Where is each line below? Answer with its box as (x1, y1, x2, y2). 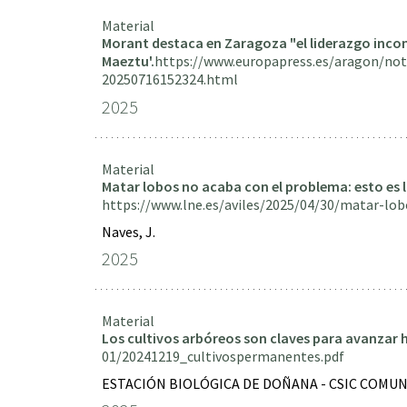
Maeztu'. (102, 52, 154, 70)
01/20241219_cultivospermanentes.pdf (102, 347, 344, 365)
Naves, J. (102, 223, 155, 241)
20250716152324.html (102, 70, 238, 88)
